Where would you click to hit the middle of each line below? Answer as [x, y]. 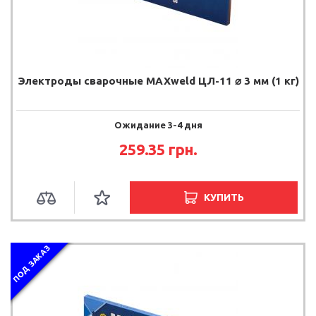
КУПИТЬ [224, 197]
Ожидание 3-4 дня [158, 124]
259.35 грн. [158, 149]
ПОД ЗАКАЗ [31, 263]
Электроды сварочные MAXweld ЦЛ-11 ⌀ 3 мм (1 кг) [158, 80]
